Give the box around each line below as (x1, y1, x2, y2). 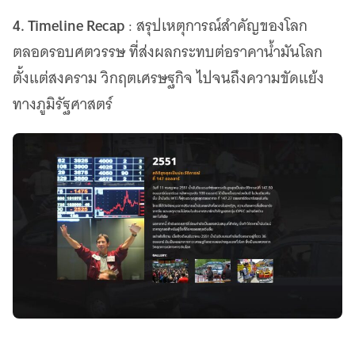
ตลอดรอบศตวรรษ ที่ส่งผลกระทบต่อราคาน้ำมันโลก (13, 39, 323, 66)
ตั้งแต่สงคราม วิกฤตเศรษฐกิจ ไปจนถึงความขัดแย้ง (13, 65, 324, 92)
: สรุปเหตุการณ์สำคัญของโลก (124, 13, 307, 40)
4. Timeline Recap (13, 12, 124, 40)
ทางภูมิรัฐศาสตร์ (13, 91, 113, 118)
